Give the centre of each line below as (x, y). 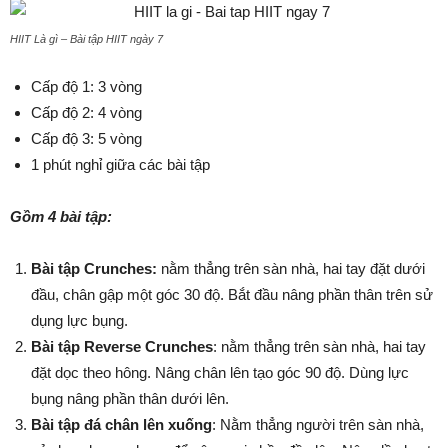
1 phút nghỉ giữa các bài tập (120, 164)
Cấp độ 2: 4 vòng (86, 112)
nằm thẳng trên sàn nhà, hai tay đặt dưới (293, 268)
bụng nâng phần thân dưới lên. (130, 398)
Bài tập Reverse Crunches (122, 346)
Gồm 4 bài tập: (61, 216)
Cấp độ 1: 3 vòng (86, 86)
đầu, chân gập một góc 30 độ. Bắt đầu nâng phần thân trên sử (232, 294)
